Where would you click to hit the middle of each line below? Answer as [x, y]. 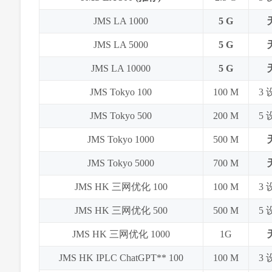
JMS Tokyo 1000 [121, 140]
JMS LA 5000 [121, 45]
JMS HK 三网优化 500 [121, 211]
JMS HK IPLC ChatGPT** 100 [121, 258]
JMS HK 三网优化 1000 [121, 234]
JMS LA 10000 [121, 69]
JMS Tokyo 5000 [121, 163]
